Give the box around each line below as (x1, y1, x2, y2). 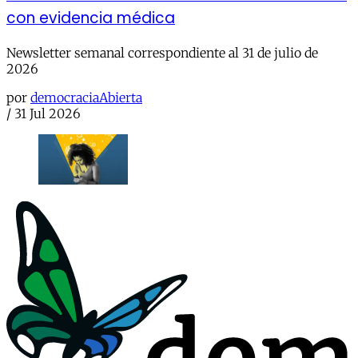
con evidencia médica (6, 7, 175, 30)
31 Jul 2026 (14, 105, 81, 122)
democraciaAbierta (30, 89, 142, 106)
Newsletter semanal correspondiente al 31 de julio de (6, 45, 318, 62)
